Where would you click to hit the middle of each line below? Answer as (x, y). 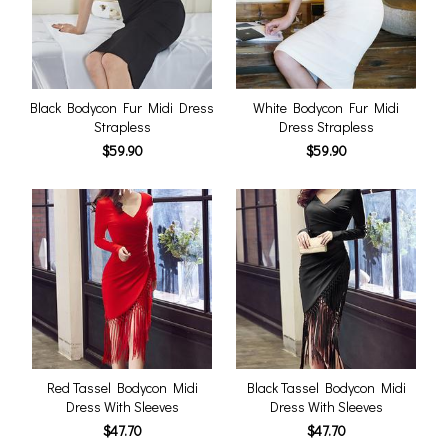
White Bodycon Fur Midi (326, 107)
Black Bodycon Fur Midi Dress (122, 107)
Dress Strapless (326, 126)
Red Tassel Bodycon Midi (122, 387)
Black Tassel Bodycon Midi (326, 387)
